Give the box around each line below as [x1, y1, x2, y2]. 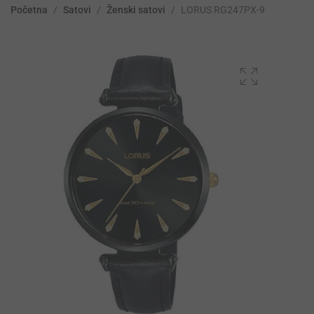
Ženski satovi [107, 4, 165, 16]
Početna [11, 4, 48, 16]
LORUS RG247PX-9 [181, 4, 265, 16]
